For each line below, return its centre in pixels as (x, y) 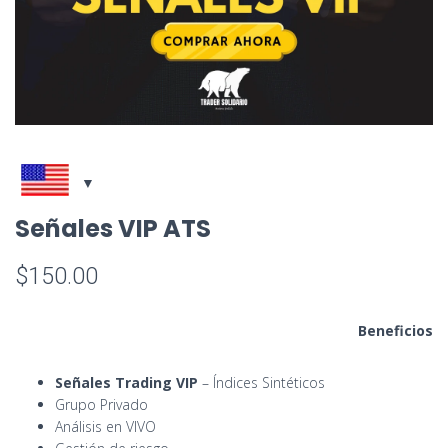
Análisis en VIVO (105, 426)
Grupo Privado (101, 404)
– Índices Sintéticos (261, 382)
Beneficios (395, 330)
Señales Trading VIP (126, 382)
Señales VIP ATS (113, 228)
